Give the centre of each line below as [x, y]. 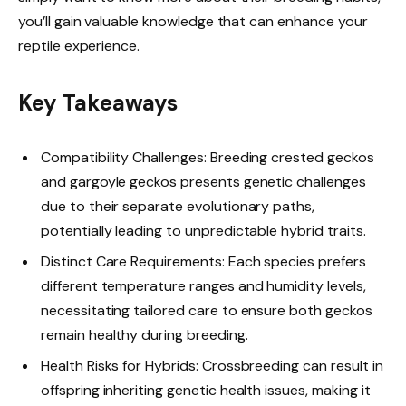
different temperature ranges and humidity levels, [203, 286]
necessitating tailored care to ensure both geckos [207, 311]
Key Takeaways [98, 103]
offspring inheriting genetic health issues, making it [206, 391]
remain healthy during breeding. [145, 335]
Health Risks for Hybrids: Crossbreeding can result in [212, 366]
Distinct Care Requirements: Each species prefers [203, 262]
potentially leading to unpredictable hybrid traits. [203, 231]
